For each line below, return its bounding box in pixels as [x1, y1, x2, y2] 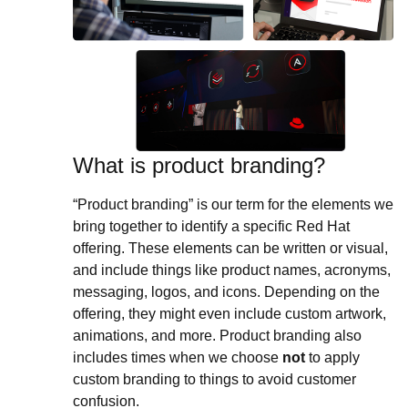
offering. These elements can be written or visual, [73, 240, 388, 257]
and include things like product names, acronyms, [73, 262, 391, 279]
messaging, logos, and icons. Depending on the [73, 284, 380, 301]
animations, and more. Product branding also [73, 328, 362, 344]
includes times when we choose [73, 350, 282, 366]
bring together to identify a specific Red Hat [73, 219, 350, 235]
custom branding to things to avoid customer [73, 372, 356, 388]
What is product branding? [73, 153, 325, 178]
